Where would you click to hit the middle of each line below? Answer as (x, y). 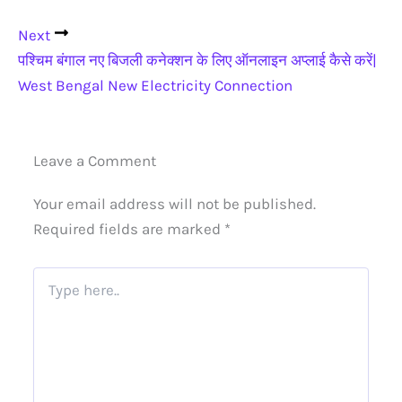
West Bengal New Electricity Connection (155, 86)
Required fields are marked (129, 228)
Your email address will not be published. (175, 203)
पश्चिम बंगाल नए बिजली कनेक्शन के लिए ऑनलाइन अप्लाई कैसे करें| (197, 61)
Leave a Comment (95, 160)
